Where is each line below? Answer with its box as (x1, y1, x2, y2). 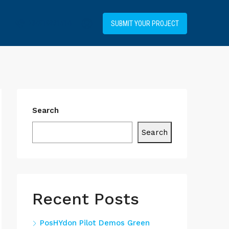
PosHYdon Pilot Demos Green (40, 218, 150, 227)
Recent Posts (32, 189, 139, 209)
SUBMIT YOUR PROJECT (111, 19, 179, 28)
